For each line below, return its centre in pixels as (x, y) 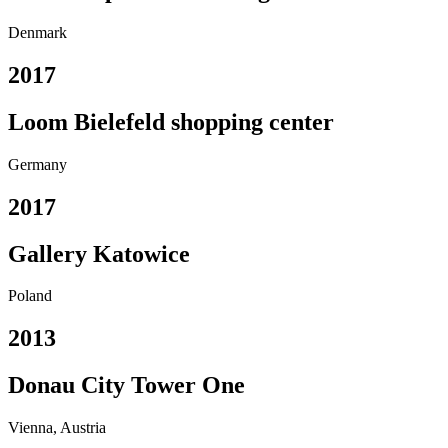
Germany (37, 164)
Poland (30, 296)
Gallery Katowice (99, 253)
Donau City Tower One (126, 385)
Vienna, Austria (57, 428)
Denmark (37, 32)
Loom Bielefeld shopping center (171, 121)
